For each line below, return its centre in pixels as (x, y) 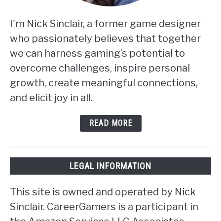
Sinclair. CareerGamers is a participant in (104, 207)
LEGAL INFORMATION (110, 166)
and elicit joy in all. (51, 98)
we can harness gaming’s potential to (97, 53)
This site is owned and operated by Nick (103, 192)
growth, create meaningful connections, (104, 83)
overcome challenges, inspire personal (100, 68)
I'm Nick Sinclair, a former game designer (105, 24)
